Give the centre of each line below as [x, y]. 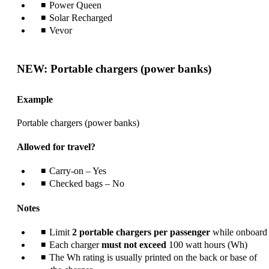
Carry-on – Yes [78, 171]
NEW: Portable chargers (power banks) [114, 68]
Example [35, 100]
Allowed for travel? [56, 147]
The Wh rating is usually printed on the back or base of [153, 258]
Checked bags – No [87, 183]
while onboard [239, 232]
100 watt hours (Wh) [207, 245]
